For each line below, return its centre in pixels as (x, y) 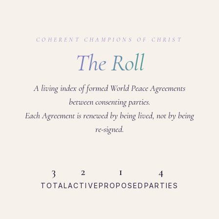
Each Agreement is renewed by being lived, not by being (109, 115)
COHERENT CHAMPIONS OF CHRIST (109, 40)
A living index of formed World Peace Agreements (109, 88)
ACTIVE (83, 186)
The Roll (109, 63)
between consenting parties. (109, 102)
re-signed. (109, 129)
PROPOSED (121, 186)
